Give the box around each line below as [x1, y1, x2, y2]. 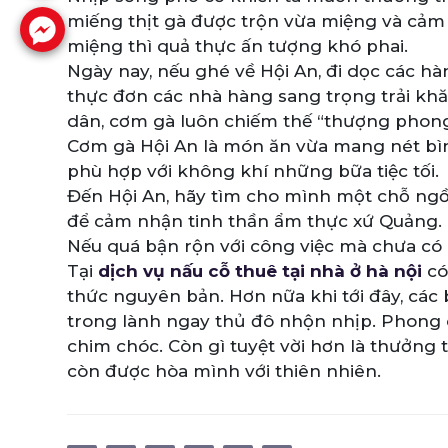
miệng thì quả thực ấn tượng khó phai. [67, 35, 408, 56]
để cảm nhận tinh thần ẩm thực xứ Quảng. [67, 210, 442, 231]
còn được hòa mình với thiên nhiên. [67, 360, 381, 381]
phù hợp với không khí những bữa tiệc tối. [67, 160, 439, 181]
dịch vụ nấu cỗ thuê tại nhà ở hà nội [98, 260, 422, 281]
